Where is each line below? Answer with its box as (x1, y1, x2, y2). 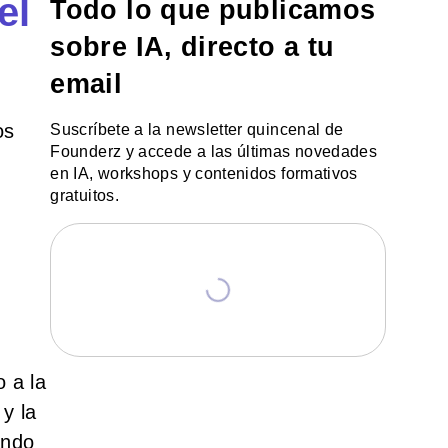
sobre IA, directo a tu (50, 32, 335, 63)
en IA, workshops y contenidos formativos (50, 165, 358, 183)
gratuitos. (50, 187, 119, 205)
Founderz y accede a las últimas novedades (50, 143, 378, 161)
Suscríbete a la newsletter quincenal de (50, 121, 344, 139)
